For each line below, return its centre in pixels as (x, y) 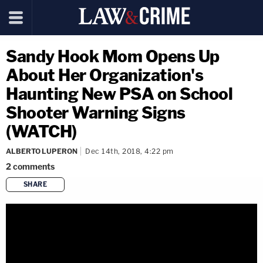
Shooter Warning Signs (96, 113)
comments (34, 166)
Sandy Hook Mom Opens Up (113, 56)
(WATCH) (41, 131)
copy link (152, 203)
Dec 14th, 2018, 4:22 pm (129, 151)
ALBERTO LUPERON (42, 151)
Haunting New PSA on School (119, 94)
